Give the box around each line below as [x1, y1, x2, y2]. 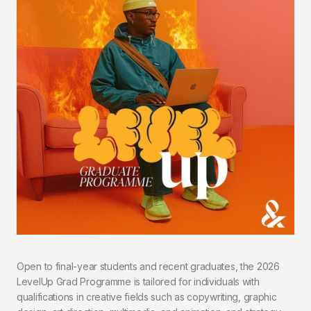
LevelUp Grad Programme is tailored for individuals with [17, 276, 260, 288]
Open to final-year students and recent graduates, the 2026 [17, 260, 280, 273]
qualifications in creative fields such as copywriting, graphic [17, 291, 277, 303]
